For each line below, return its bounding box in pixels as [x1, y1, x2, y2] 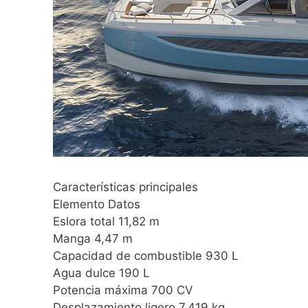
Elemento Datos [53, 197, 140, 212]
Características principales [53, 180, 198, 195]
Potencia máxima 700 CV [53, 283, 193, 298]
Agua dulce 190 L [53, 266, 150, 280]
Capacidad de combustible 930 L [53, 249, 239, 263]
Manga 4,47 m [53, 232, 133, 246]
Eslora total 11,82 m [53, 214, 159, 229]
